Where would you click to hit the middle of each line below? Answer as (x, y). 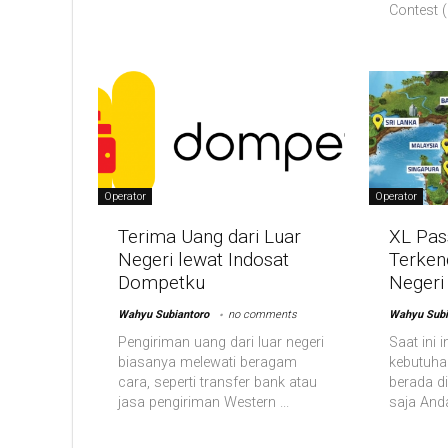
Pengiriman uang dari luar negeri (221, 342)
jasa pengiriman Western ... (204, 402)
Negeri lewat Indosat (204, 259)
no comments (263, 314)
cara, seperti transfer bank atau (218, 382)
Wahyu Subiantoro (164, 314)
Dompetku (162, 282)
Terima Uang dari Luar (210, 236)
